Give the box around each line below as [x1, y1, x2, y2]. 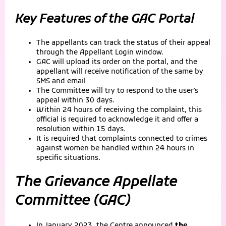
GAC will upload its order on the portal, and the [36, 57, 197, 67]
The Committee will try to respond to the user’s [36, 86, 198, 96]
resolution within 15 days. [36, 124, 126, 134]
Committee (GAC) [15, 192, 131, 210]
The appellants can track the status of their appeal [36, 38, 210, 48]
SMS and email [36, 76, 86, 86]
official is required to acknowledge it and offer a [36, 115, 198, 125]
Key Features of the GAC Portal [15, 11, 194, 28]
